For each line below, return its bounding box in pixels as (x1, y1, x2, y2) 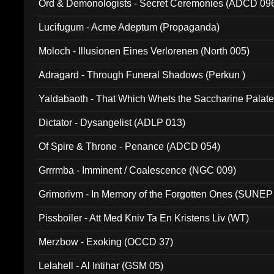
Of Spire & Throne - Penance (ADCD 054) (39, 141, 221, 152)
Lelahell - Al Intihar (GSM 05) (39, 261, 164, 271)
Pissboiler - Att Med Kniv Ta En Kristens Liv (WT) (39, 213, 250, 223)
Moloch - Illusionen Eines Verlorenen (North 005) (39, 46, 250, 56)
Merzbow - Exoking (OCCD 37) (39, 237, 174, 247)
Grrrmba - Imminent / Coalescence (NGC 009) (39, 165, 237, 176)
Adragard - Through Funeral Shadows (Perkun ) (39, 70, 246, 80)
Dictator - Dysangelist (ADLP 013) (39, 117, 186, 128)
